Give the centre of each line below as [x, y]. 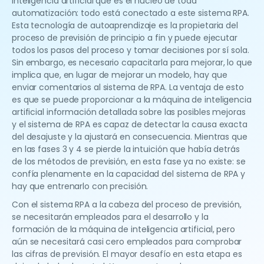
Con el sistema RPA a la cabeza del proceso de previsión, [127, 205]
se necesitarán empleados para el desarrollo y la [110, 217]
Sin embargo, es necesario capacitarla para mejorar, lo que [132, 63]
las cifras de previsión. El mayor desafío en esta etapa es [127, 254]
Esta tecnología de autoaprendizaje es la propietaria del [125, 26]
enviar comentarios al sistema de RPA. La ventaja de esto [128, 88]
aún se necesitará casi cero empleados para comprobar [127, 242]
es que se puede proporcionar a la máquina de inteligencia [132, 100]
